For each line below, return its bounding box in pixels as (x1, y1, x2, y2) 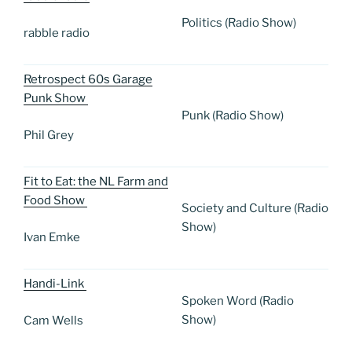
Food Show (24, 193, 87, 208)
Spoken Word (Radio (181, 294, 294, 309)
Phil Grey (24, 127, 74, 142)
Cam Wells (24, 313, 86, 328)
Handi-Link (24, 277, 86, 291)
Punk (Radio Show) (181, 108, 284, 123)
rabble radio (24, 25, 90, 40)
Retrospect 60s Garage (24, 72, 152, 87)
